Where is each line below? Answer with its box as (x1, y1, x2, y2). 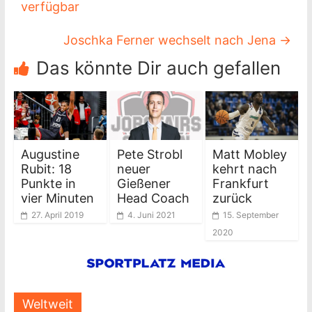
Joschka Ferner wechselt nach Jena (63, 32, 280, 47)
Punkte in (20, 175, 76, 191)
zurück (212, 190, 253, 205)
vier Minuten (20, 190, 94, 205)
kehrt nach (212, 161, 278, 176)
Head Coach (116, 190, 189, 205)
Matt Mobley (212, 146, 288, 162)
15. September (223, 209, 279, 220)
